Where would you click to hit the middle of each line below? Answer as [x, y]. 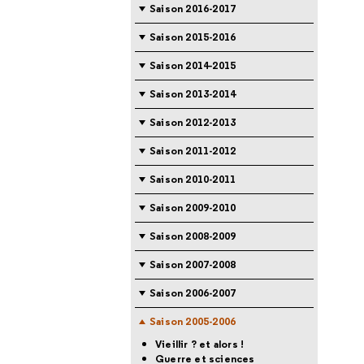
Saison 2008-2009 [193, 236]
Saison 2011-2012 [193, 151]
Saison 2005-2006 [193, 321]
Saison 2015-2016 [193, 37]
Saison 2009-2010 [193, 208]
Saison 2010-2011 [193, 179]
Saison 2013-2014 [193, 94]
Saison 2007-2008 [193, 264]
